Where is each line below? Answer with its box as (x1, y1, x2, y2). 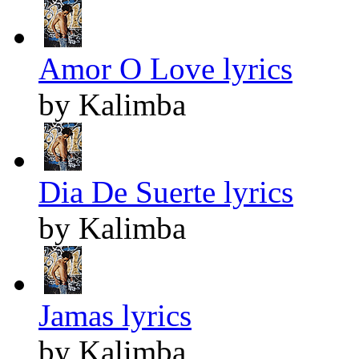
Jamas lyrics (38, 298, 192, 333)
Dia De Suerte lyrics (38, 175, 293, 210)
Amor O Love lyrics (38, 51, 292, 87)
